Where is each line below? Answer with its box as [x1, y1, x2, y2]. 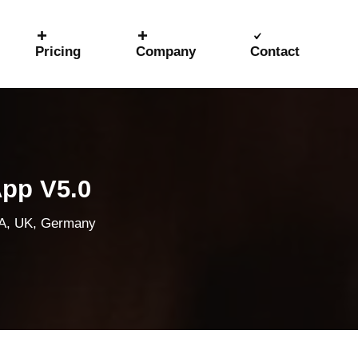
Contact [249, 44, 300, 59]
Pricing [34, 44, 81, 59]
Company [135, 44, 196, 59]
